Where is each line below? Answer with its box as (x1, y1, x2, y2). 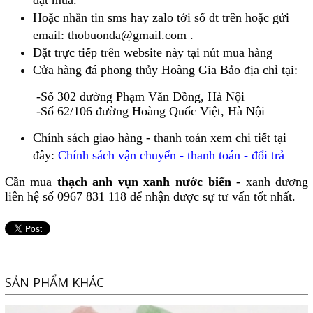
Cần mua (4, 175, 57, 189)
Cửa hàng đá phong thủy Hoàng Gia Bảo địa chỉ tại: (32, 63, 298, 78)
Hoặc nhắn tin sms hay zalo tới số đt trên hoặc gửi (32, 10, 289, 25)
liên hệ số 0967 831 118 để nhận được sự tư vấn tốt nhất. (4, 189, 299, 204)
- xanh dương (231, 175, 309, 189)
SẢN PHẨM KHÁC (4, 274, 104, 291)
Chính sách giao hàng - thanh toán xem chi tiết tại (32, 131, 286, 145)
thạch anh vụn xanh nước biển (57, 175, 231, 189)
